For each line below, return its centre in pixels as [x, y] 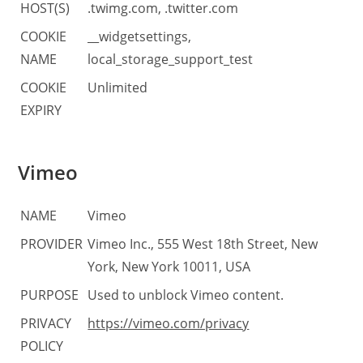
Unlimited [118, 87]
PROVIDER [52, 243]
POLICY [42, 346]
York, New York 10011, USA [169, 266]
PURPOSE [50, 295]
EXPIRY [41, 110]
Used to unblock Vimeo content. [186, 295]
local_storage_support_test [171, 59]
